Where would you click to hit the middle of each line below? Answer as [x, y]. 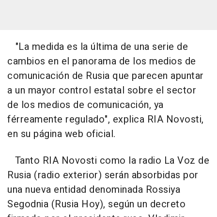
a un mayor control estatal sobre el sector [102, 90]
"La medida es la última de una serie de [98, 47]
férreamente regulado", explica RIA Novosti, [106, 119]
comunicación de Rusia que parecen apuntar [106, 76]
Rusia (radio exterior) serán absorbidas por [103, 175]
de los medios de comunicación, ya [85, 105]
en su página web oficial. [62, 134]
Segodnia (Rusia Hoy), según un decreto [96, 204]
